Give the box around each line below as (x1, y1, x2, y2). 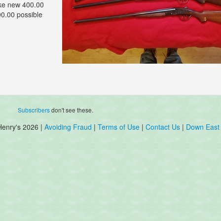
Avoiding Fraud (44, 122, 92, 132)
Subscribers (18, 106, 50, 114)
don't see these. (50, 106, 94, 114)
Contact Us (146, 122, 182, 132)
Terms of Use (98, 122, 140, 132)
